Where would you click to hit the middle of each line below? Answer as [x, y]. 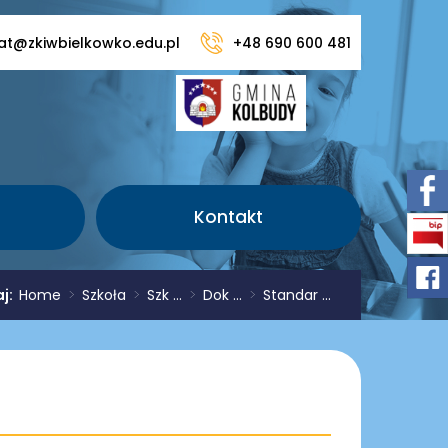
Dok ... [222, 295]
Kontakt [228, 217]
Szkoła [104, 295]
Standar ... [297, 295]
